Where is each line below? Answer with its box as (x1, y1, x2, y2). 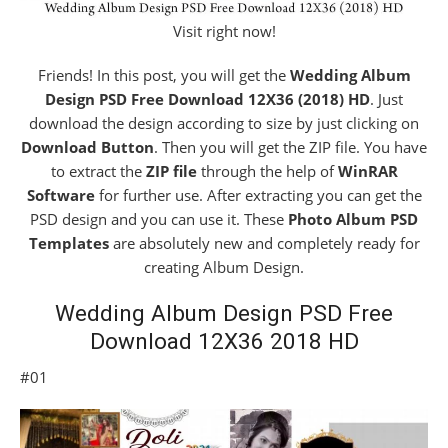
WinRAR (337, 161, 398, 182)
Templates (28, 233, 113, 254)
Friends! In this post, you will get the (37, 65, 290, 86)
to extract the (50, 161, 146, 182)
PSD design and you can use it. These (30, 209, 288, 230)
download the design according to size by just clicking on (29, 113, 419, 134)
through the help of (196, 161, 338, 182)
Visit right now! (172, 21, 276, 42)
